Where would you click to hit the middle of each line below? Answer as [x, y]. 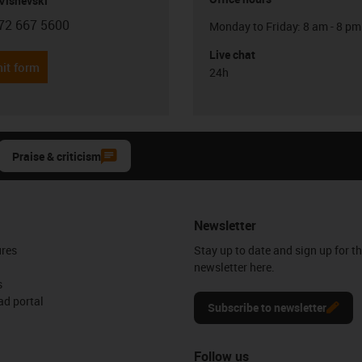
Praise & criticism [57, 156]
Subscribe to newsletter [267, 307]
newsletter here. [234, 267]
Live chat [232, 54]
